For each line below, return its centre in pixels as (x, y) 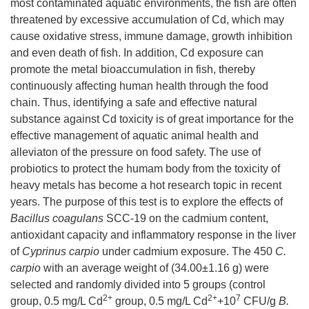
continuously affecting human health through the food (139, 86)
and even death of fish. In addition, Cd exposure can (137, 53)
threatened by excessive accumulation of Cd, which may (147, 20)
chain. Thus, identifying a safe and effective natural (134, 102)
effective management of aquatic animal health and (134, 136)
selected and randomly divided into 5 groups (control (138, 285)
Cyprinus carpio (61, 251)
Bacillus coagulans (57, 218)
